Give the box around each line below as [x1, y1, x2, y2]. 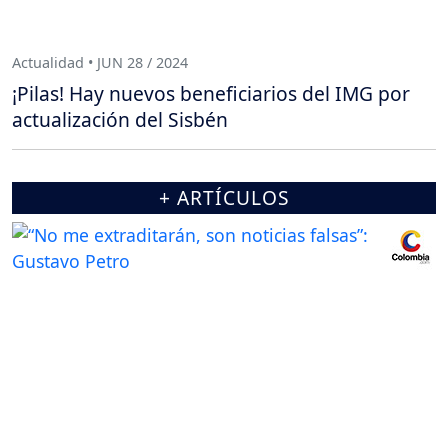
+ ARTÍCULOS [158, 184, 290, 212]
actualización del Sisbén [12, 106, 228, 134]
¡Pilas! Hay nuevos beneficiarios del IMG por [12, 80, 410, 108]
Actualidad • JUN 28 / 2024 [12, 52, 188, 72]
